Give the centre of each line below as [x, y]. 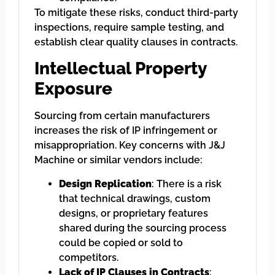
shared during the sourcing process [143, 228]
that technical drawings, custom [135, 198]
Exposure [73, 89]
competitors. [89, 257]
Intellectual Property [120, 69]
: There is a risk [187, 184]
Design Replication [105, 184]
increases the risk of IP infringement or [126, 131]
